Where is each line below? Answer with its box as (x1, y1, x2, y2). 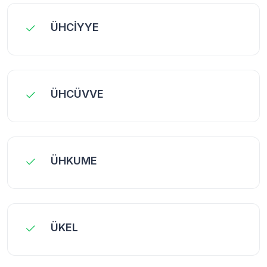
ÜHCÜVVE (51, 87, 104, 100)
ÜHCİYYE (51, 20, 99, 33)
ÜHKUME (51, 154, 97, 167)
